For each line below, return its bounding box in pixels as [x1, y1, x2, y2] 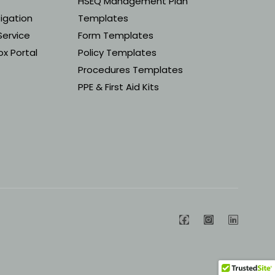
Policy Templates [78, 45, 157, 59]
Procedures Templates [78, 63, 183, 76]
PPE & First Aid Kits [78, 80, 159, 93]
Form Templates [78, 28, 153, 42]
